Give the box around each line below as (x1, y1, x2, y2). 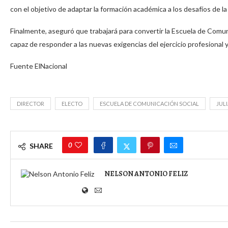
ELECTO (62, 100, 82, 107)
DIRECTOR (17, 100, 44, 107)
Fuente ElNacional (10, 62, 67, 70)
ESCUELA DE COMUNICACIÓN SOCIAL (100, 100, 199, 107)
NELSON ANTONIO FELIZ (104, 169, 188, 179)
